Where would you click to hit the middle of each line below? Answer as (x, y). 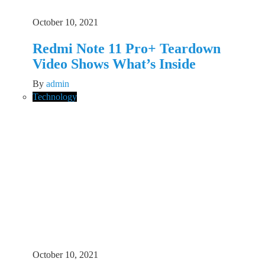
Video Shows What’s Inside (114, 64)
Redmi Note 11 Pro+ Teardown (127, 49)
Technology (55, 97)
